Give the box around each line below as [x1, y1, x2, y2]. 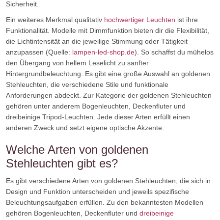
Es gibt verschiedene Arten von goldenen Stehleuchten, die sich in [6, 177, 211, 185]
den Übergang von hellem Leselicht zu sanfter [6, 59, 149, 67]
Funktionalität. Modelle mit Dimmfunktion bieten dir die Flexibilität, [6, 27, 209, 34]
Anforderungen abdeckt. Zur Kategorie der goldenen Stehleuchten [6, 91, 212, 99]
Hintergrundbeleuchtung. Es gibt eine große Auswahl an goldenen [6, 70, 210, 78]
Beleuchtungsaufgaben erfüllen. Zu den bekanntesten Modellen [6, 198, 203, 206]
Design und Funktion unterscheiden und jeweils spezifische [6, 188, 189, 195]
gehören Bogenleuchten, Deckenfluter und [6, 209, 139, 217]
